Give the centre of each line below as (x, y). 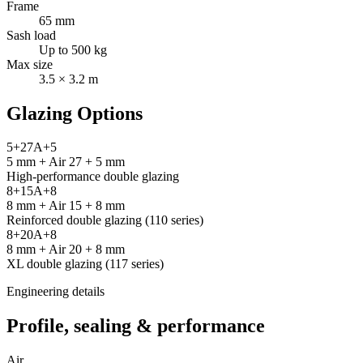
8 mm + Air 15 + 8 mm (66, 206)
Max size (30, 64)
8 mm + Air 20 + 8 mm (66, 250)
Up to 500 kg (73, 49)
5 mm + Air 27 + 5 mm (66, 162)
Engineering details (56, 292)
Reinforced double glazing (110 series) (105, 220)
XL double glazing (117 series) (85, 264)
